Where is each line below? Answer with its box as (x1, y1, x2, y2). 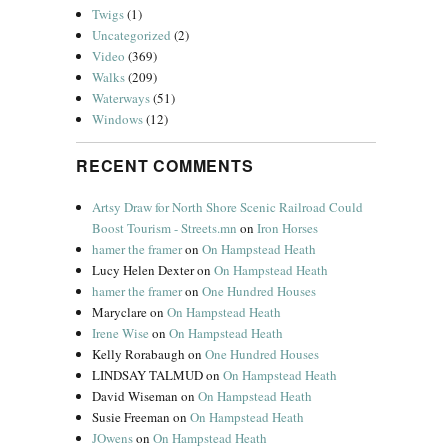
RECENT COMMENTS (76, 154, 254, 177)
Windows (92, 110, 144, 128)
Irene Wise (92, 324, 150, 342)
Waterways (92, 89, 151, 107)
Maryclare (92, 303, 148, 321)
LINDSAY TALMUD (92, 366, 204, 384)
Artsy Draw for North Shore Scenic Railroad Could (92, 198, 364, 216)
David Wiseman (92, 387, 179, 405)
